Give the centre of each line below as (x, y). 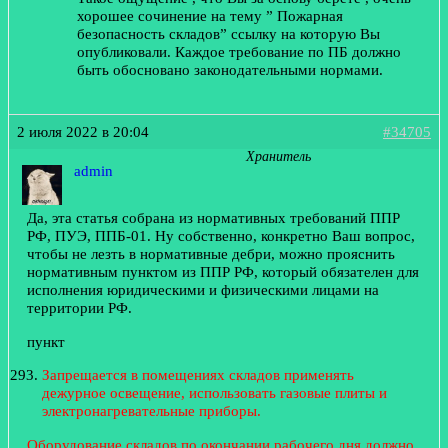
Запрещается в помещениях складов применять (198, 375)
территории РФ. (79, 308)
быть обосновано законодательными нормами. (230, 70)
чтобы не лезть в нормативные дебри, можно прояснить (211, 254)
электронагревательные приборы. (151, 411)
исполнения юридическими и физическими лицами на (203, 290)
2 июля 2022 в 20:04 (83, 132)
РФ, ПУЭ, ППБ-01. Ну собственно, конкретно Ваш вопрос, (221, 236)
